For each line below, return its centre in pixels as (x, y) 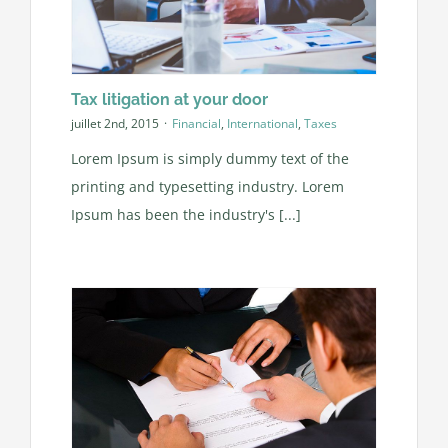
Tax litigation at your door (169, 99)
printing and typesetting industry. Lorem (207, 186)
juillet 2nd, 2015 (114, 124)
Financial (196, 124)
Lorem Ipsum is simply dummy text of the (209, 158)
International (262, 124)
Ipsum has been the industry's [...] (185, 214)
